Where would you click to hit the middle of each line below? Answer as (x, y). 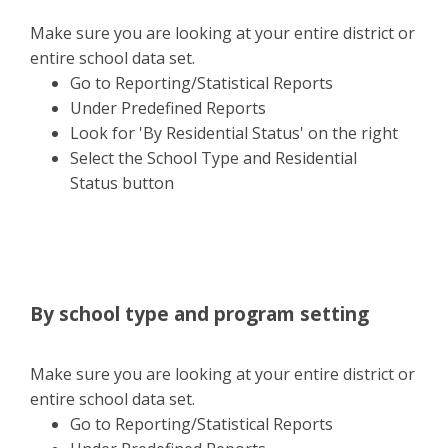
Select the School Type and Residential (213, 158)
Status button (122, 183)
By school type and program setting (199, 314)
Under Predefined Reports (168, 108)
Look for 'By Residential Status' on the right (234, 133)
